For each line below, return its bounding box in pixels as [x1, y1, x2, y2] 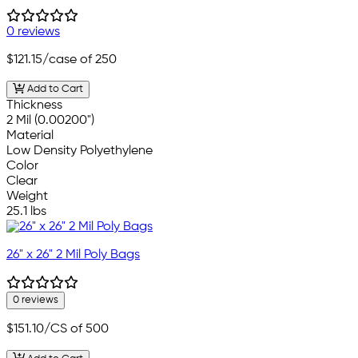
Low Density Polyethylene [6, 145, 153, 158]
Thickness [6, 99, 62, 113]
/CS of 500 [44, 323, 109, 336]
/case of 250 [42, 53, 117, 66]
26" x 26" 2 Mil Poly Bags [6, 249, 140, 262]
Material [6, 129, 54, 143]
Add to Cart [24, 84, 83, 95]
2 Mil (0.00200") [6, 114, 94, 128]
